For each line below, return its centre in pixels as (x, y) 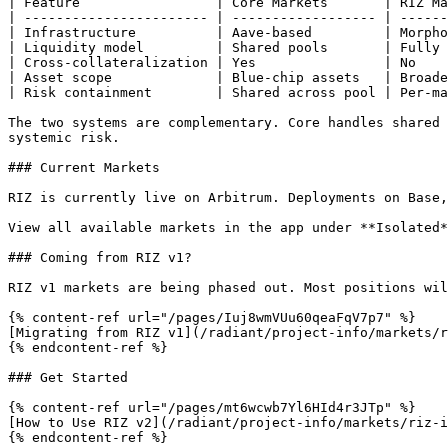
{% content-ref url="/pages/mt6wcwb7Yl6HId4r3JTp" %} (212, 407)
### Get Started (68, 377)
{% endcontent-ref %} (88, 347)
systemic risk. (64, 137)
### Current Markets (84, 167)
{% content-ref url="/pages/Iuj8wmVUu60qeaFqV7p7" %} (212, 317)
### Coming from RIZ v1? (100, 257)
